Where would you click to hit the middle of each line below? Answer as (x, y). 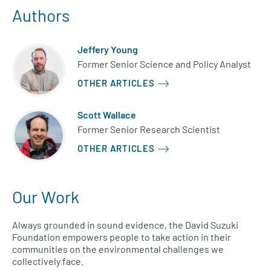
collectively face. (48, 261)
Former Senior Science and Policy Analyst (164, 64)
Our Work (46, 197)
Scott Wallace (107, 115)
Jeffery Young (108, 50)
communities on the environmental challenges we (118, 249)
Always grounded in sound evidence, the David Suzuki (125, 225)
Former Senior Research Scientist (149, 129)
